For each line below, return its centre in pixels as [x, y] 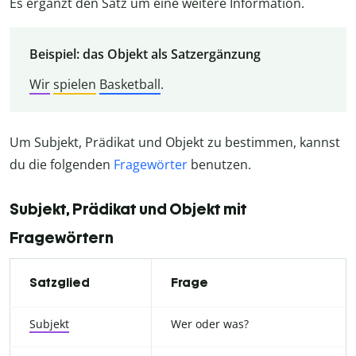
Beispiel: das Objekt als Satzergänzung [145, 54]
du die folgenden [62, 164]
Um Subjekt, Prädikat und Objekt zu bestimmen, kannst [175, 142]
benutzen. [219, 164]
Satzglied [60, 282]
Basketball [130, 85]
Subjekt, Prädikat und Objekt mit [128, 209]
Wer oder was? [210, 323]
